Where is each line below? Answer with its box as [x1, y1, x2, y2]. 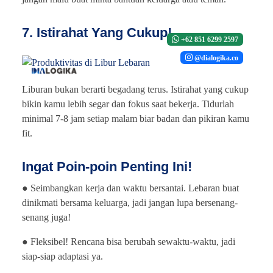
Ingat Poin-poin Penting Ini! [22, 158, 192, 174]
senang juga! [22, 211, 71, 222]
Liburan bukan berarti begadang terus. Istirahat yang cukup [22, 83, 249, 94]
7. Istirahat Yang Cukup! [22, 24, 172, 40]
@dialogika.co [193, 53, 239, 62]
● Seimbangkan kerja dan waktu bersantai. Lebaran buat [22, 182, 239, 193]
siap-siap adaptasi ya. [22, 250, 103, 261]
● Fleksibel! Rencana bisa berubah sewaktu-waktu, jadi [22, 236, 235, 247]
